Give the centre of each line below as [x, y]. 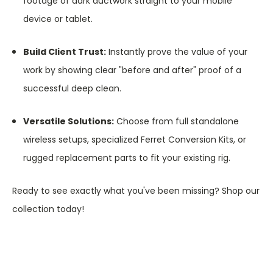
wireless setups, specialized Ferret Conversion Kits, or [135, 140]
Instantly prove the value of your [177, 52]
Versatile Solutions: [69, 122]
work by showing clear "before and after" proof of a [133, 70]
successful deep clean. [73, 89]
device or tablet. [58, 19]
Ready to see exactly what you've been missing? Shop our [136, 191]
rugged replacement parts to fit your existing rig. [127, 158]
